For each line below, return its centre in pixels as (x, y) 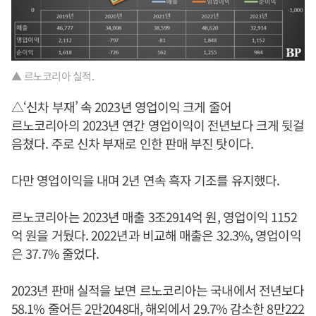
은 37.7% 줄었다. (55, 253)
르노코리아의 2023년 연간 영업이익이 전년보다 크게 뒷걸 (158, 124)
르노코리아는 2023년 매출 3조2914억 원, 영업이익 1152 (154, 216)
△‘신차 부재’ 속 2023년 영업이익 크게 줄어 (121, 106)
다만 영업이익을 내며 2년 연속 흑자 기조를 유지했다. (145, 180)
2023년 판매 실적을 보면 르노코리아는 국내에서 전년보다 (158, 290)
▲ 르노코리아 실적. (53, 75)
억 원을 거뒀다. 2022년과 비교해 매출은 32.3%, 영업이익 (156, 235)
